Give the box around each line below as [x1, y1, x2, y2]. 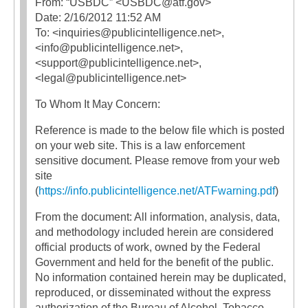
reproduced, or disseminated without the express [35, 286, 271, 298]
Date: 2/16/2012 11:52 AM [35, 11, 161, 23]
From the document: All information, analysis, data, [35, 210, 280, 223]
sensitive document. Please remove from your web [35, 154, 280, 166]
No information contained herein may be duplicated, [35, 271, 286, 283]
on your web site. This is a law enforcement [35, 139, 245, 151]
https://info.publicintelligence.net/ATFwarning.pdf [38, 184, 275, 197]
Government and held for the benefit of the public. [35, 256, 274, 268]
